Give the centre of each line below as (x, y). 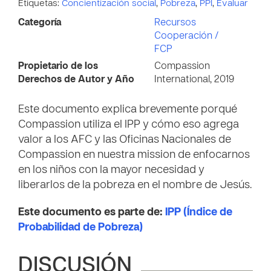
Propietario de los (58, 67)
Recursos (175, 23)
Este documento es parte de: (92, 213)
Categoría (40, 23)
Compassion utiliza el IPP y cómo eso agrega (129, 125)
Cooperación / (186, 36)
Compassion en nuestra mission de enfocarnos (134, 155)
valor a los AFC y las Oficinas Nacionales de (125, 140)
